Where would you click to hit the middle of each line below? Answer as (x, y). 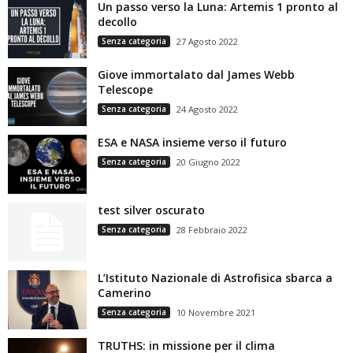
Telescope (125, 89)
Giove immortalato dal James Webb (196, 74)
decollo (117, 22)
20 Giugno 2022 (208, 162)
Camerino (124, 293)
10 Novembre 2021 (216, 312)
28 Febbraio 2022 (212, 230)
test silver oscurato (151, 210)
